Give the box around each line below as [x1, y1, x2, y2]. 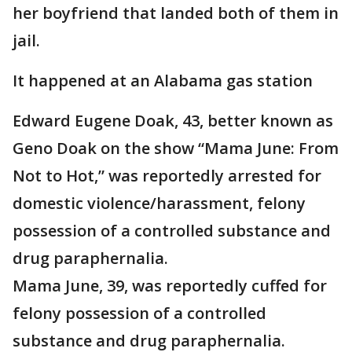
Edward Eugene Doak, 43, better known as [13, 110, 333, 132]
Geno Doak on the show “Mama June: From [13, 137, 339, 159]
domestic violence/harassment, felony [13, 192, 306, 214]
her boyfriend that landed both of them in [13, 2, 339, 24]
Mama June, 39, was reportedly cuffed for [13, 275, 327, 297]
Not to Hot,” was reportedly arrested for [13, 165, 321, 187]
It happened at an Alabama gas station [13, 70, 313, 92]
